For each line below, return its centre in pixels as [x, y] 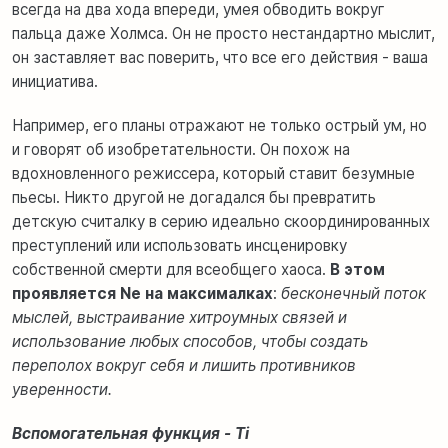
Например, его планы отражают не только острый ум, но [219, 126]
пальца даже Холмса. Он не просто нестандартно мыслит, [223, 34]
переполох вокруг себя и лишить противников [184, 366]
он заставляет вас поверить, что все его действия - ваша [220, 58]
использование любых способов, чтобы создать [190, 342]
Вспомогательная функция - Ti [130, 434]
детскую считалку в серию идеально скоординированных [221, 222]
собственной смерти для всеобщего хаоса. [171, 270]
